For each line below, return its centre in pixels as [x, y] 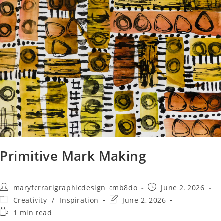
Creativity [30, 200]
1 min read [33, 212]
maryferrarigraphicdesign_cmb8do [75, 188]
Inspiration [79, 200]
